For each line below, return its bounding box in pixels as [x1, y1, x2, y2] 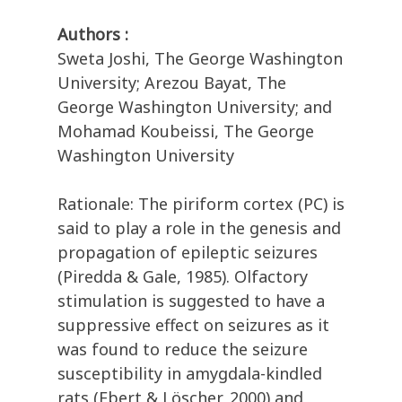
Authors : [57, 23, 128, 46]
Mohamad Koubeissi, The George [57, 120, 314, 143]
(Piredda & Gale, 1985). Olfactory [57, 266, 308, 288]
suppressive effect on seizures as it [57, 314, 329, 336]
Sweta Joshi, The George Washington [57, 48, 343, 70]
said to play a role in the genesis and [57, 217, 341, 240]
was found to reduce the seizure [57, 338, 308, 361]
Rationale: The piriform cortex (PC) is [57, 193, 345, 215]
